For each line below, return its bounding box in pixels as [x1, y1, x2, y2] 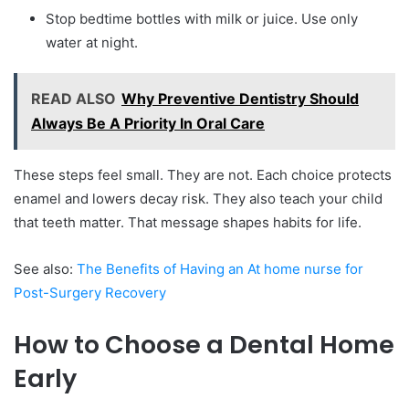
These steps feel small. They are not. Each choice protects [14, 166, 392, 184]
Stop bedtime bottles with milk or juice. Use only [46, 10, 358, 28]
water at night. [46, 34, 138, 52]
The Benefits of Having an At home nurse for [77, 260, 363, 278]
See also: [14, 260, 77, 278]
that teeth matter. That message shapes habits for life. [14, 214, 362, 232]
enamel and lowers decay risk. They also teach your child [14, 190, 383, 208]
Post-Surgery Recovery [14, 284, 166, 302]
